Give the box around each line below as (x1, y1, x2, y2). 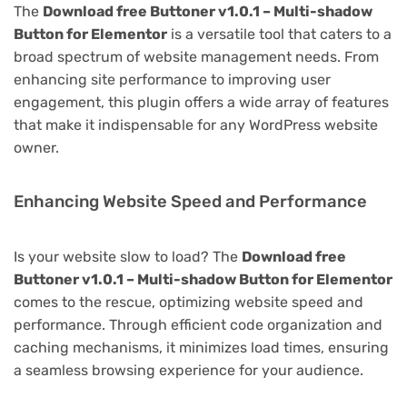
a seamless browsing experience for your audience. (14, 361, 363, 379)
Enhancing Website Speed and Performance (14, 191, 367, 212)
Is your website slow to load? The (14, 247, 242, 265)
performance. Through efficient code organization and (14, 315, 382, 333)
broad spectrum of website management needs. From (14, 47, 379, 65)
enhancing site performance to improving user (14, 70, 331, 88)
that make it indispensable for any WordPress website (14, 115, 378, 134)
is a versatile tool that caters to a (167, 25, 392, 43)
